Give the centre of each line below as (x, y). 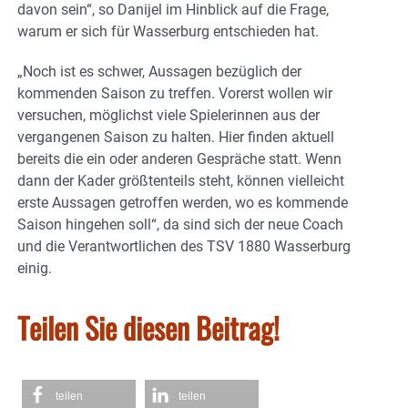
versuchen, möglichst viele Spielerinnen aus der (168, 116)
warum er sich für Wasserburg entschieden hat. (168, 32)
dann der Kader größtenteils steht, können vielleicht (181, 181)
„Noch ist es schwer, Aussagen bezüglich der (159, 72)
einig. (35, 269)
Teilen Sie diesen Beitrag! (148, 328)
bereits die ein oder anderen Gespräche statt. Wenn (179, 159)
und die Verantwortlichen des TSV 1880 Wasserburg (184, 247)
